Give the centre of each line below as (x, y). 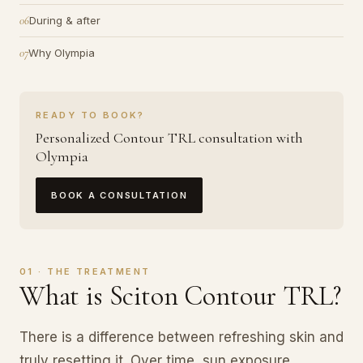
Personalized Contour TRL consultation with (169, 137)
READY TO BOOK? (90, 115)
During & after (65, 20)
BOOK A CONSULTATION (120, 195)
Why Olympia (62, 52)
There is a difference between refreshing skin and (181, 337)
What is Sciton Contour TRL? (180, 296)
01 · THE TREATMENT (85, 271)
